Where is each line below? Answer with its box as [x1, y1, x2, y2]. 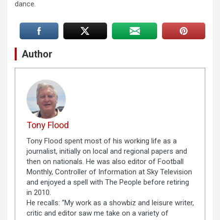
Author [22, 48, 53, 60]
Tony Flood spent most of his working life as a [26, 136, 177, 145]
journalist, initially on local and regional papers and [26, 146, 187, 156]
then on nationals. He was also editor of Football [26, 157, 184, 166]
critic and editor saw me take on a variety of [26, 208, 168, 218]
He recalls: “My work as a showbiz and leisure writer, [26, 198, 194, 207]
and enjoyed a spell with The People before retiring [26, 177, 189, 187]
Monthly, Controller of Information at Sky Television [26, 167, 192, 176]
